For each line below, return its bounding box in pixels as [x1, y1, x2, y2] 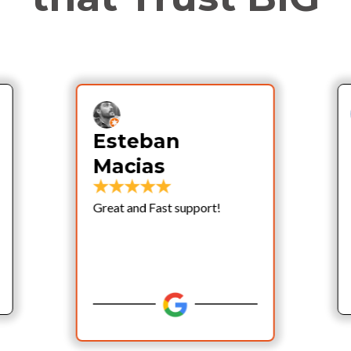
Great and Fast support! [93, 200, 222, 215]
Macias [93, 154, 166, 179]
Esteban [93, 129, 181, 154]
